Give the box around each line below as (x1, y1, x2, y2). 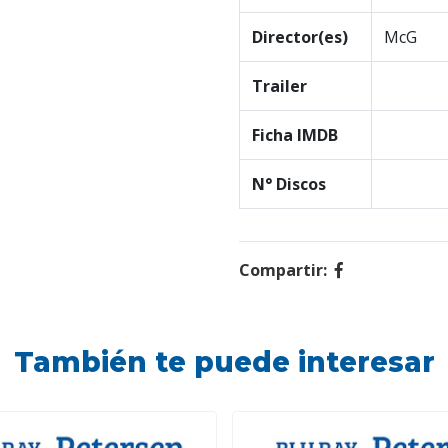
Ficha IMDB (252, 123, 338, 146)
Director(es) (252, 25, 348, 48)
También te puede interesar (13, 344, 435, 379)
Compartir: (239, 258, 327, 281)
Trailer (252, 74, 307, 97)
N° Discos (252, 172, 326, 195)
